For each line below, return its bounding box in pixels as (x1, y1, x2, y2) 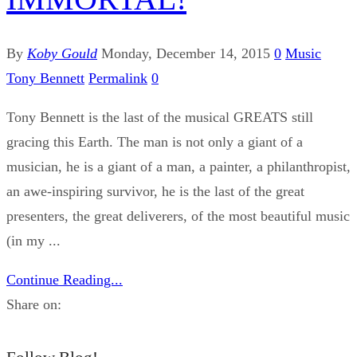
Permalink (88, 69, 147, 86)
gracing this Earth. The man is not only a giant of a (6, 133, 303, 150)
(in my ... (6, 232, 61, 249)
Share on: (6, 296, 61, 312)
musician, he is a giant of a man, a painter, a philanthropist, (6, 158, 351, 175)
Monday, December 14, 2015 (101, 45, 270, 61)
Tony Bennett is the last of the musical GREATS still (6, 108, 313, 125)
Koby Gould (27, 45, 97, 61)
